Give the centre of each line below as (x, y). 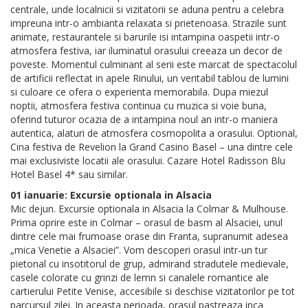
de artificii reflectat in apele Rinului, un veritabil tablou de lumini (150, 78)
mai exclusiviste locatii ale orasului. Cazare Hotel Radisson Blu (148, 161)
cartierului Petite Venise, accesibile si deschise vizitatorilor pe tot (153, 291)
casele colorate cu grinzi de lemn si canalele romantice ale (140, 278)
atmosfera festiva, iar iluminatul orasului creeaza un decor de (146, 51)
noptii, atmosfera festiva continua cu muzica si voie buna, (139, 106)
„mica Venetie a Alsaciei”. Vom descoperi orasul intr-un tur (139, 250)
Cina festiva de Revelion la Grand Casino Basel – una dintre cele (152, 147)
